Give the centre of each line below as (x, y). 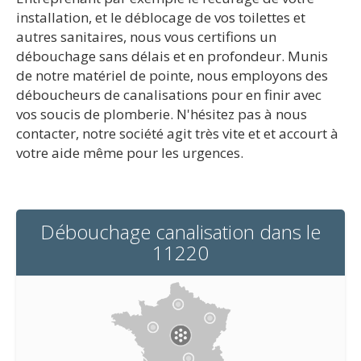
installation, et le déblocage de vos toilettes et (161, 17)
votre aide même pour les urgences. (130, 153)
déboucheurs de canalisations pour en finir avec (169, 95)
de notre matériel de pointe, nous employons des (172, 75)
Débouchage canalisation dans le (180, 232)
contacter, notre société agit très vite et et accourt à (177, 133)
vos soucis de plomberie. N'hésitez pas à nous (162, 114)
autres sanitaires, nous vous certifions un (146, 37)
